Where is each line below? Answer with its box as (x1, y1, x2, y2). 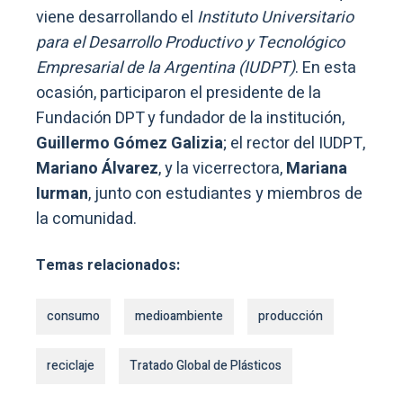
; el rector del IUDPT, (223, 130, 365, 156)
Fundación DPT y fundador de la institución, (36, 105, 345, 130)
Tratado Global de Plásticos (130, 355, 282, 375)
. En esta (295, 55, 356, 80)
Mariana (286, 156, 347, 181)
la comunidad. (36, 206, 137, 231)
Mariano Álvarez (36, 156, 158, 181)
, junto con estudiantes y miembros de (88, 181, 363, 206)
